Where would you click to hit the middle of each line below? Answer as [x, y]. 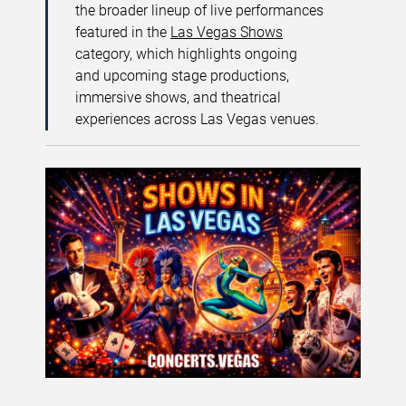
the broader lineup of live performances [199, 10]
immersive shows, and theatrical [178, 97]
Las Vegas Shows [227, 32]
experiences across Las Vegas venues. [197, 119]
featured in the [123, 32]
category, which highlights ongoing [186, 54]
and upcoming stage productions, [182, 76]
